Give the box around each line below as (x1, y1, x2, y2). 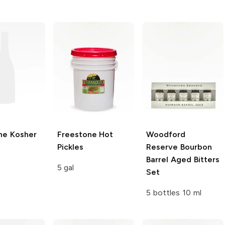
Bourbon (178, 142, 212, 152)
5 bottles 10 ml (146, 188, 201, 198)
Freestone (57, 130, 97, 140)
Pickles (57, 142, 83, 152)
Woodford (146, 130, 186, 140)
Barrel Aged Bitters (146, 155, 219, 165)
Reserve (146, 142, 178, 152)
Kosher (8, 130, 37, 140)
